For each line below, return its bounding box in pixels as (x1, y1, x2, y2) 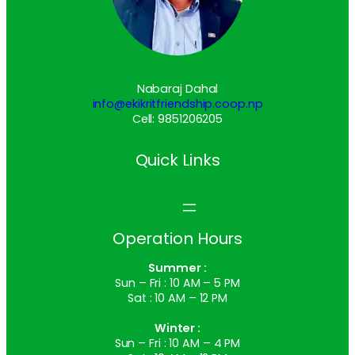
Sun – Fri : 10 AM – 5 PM (115, 278, 240, 295)
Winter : (154, 323, 201, 340)
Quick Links (135, 151, 220, 174)
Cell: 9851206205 (132, 113, 223, 130)
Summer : (148, 263, 207, 280)
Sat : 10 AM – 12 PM (127, 293, 228, 310)
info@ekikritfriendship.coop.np (92, 98, 263, 115)
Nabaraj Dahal (136, 83, 219, 100)
